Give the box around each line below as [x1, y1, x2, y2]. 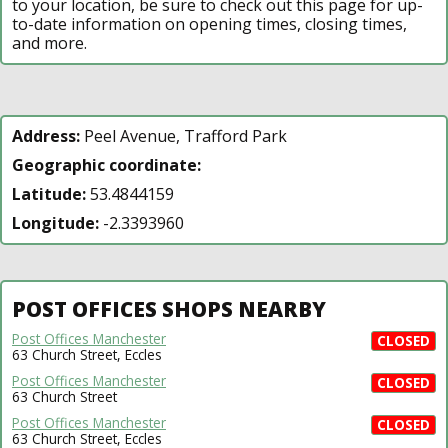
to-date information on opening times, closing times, [12, 12, 407, 35]
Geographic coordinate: [12, 153, 201, 176]
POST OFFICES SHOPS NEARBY [12, 294, 326, 323]
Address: [12, 124, 80, 147]
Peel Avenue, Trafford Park [80, 124, 287, 147]
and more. [12, 31, 87, 54]
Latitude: [12, 182, 86, 205]
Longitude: [12, 211, 99, 234]
